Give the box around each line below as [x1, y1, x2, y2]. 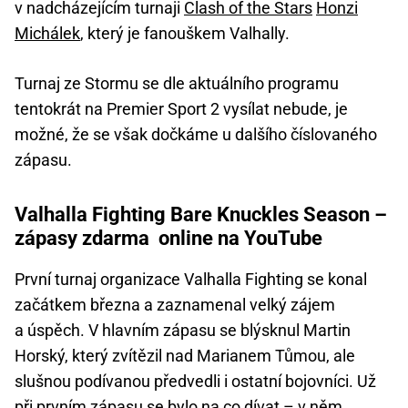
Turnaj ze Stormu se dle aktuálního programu [15, 73, 339, 93]
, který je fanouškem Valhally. [80, 23, 290, 43]
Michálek [15, 23, 80, 43]
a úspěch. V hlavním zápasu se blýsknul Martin [15, 320, 351, 340]
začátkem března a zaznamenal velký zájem [15, 294, 335, 314]
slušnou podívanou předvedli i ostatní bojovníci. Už [15, 371, 376, 391]
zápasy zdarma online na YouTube [15, 226, 322, 250]
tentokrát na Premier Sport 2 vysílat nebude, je [15, 98, 348, 118]
